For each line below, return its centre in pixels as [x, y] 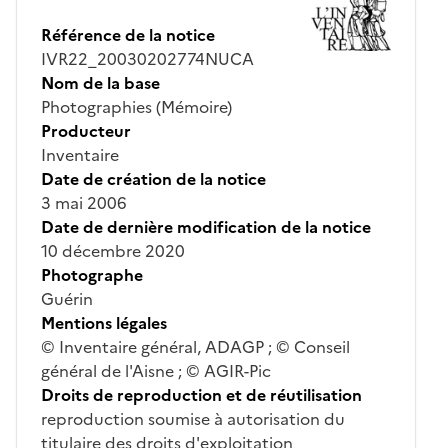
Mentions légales [104, 322]
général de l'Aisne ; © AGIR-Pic [156, 370]
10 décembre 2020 [113, 250]
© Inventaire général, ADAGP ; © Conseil [195, 346]
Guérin [67, 298]
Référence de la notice [128, 34]
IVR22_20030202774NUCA [147, 58]
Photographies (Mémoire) [136, 106]
